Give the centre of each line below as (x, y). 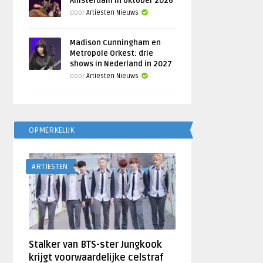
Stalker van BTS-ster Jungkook (96, 245)
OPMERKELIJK (52, 130)
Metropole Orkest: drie (112, 53)
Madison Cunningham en (116, 43)
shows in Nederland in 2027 (121, 64)
